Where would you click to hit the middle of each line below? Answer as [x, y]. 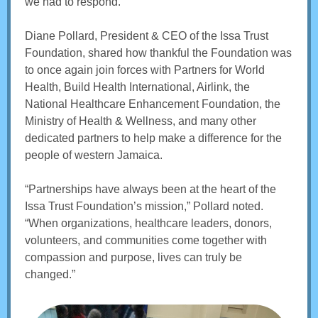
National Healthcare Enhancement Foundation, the [153, 104]
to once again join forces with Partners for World [145, 70]
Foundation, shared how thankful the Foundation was [158, 53]
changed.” [50, 274]
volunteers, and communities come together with [146, 240]
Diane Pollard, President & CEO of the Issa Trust [147, 36]
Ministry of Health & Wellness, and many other [141, 121]
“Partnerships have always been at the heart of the [150, 189]
